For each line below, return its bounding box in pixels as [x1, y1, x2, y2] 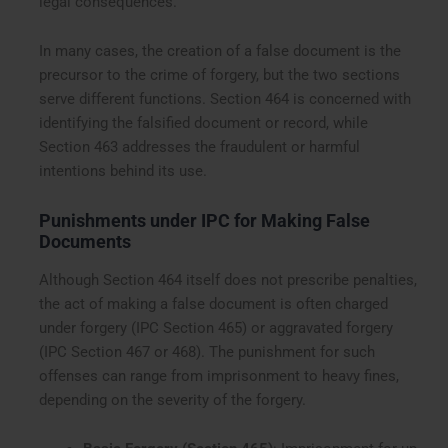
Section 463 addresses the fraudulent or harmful [39, 138, 361, 157]
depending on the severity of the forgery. [39, 390, 307, 409]
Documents [39, 231, 132, 253]
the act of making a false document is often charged [39, 294, 389, 313]
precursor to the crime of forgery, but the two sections [39, 66, 401, 85]
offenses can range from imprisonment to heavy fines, [39, 366, 400, 385]
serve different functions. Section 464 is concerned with [39, 90, 412, 109]
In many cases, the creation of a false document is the [39, 42, 402, 61]
